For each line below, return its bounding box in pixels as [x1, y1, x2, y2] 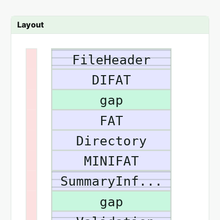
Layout [17, 20, 44, 29]
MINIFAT [83, 154, 139, 169]
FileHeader [72, 52, 151, 67]
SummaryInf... [60, 174, 163, 189]
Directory [76, 133, 147, 148]
